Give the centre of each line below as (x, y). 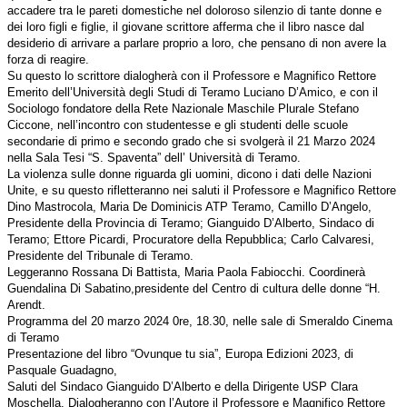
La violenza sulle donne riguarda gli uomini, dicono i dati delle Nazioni (189, 174)
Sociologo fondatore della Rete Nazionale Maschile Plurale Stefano (183, 109)
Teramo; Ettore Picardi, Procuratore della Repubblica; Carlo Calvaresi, (191, 240)
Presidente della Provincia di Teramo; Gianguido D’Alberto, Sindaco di (191, 223)
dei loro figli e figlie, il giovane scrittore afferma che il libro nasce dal (186, 27)
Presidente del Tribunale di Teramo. (100, 256)
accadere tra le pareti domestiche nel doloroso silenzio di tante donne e (194, 11)
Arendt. (26, 305)
